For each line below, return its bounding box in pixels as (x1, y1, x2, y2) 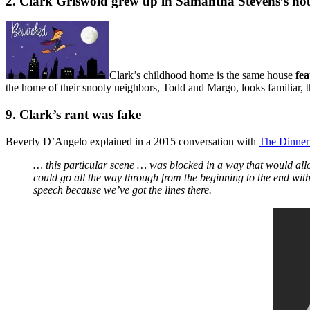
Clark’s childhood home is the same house (109, 69, 295, 82)
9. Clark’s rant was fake (6, 107, 141, 122)
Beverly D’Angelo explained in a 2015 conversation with (6, 135, 259, 147)
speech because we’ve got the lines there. (33, 183, 212, 196)
